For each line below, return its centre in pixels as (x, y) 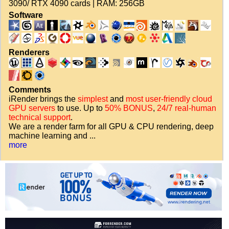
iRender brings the (43, 99)
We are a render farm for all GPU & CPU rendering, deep (111, 127)
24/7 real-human (187, 108)
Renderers (29, 53)
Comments (30, 90)
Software (26, 15)
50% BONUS (129, 108)
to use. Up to (80, 108)
